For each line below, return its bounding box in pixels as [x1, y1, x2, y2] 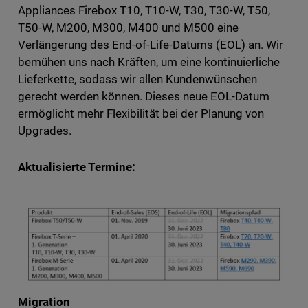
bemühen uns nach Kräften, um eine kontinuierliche [17, 54, 280, 69]
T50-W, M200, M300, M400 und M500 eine [17, 20, 239, 34]
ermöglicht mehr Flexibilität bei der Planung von [17, 106, 265, 120]
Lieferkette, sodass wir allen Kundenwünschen [17, 71, 258, 86]
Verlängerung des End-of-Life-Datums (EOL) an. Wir [17, 37, 284, 52]
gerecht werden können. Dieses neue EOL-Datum [17, 89, 270, 103]
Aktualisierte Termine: [17, 159, 135, 174]
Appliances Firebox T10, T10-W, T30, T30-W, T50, [17, 3, 271, 17]
